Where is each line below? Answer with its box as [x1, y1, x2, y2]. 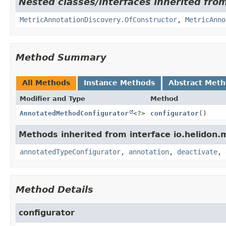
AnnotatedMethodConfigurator [20, 109, 129, 117]
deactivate [177, 147, 217, 156]
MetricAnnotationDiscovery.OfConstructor [20, 15, 177, 24]
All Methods [22, 78, 70, 87]
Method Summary [16, 51, 106, 63]
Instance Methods [84, 78, 155, 87]
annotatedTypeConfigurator [20, 147, 121, 156]
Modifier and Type [20, 94, 85, 102]
